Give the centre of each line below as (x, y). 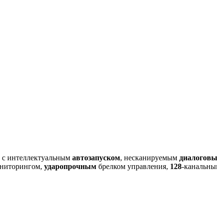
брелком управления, (133, 166)
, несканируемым (150, 157)
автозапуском (96, 157)
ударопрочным (70, 166)
